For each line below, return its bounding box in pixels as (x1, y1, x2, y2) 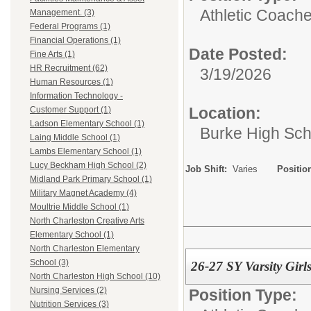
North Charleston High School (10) (30, 271, 160, 282)
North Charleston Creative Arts (30, 216, 144, 226)
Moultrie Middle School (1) (30, 202, 129, 212)
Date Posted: (189, 44, 287, 63)
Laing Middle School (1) (30, 133, 120, 143)
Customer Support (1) (30, 105, 111, 115)
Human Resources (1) (30, 77, 113, 87)
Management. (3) (30, 8, 94, 18)
